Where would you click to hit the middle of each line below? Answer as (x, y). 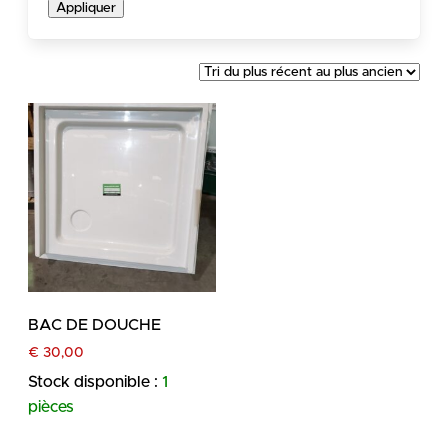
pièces (51, 407)
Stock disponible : (95, 382)
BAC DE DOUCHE (94, 324)
